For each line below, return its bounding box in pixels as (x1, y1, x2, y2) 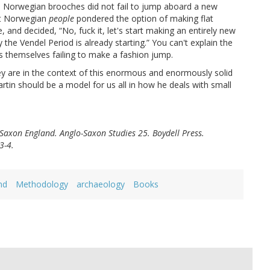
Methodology (16, 178, 68, 190)
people (49, 13, 74, 25)
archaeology (77, 178, 125, 190)
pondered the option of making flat (74, 13, 213, 25)
